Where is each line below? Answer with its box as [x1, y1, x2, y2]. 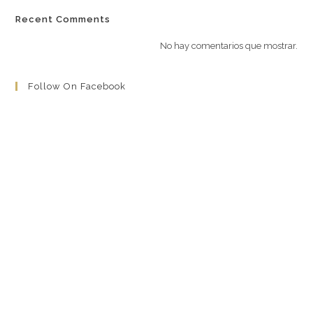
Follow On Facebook [28, 80, 126, 92]
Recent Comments [15, 13, 111, 24]
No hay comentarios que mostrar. [159, 40, 298, 51]
